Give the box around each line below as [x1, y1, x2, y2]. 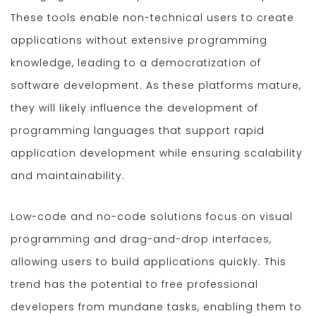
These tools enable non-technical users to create [11, 11, 294, 25]
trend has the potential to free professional [11, 277, 258, 292]
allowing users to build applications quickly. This [11, 255, 286, 269]
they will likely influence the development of [11, 101, 258, 116]
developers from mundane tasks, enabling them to [11, 300, 302, 315]
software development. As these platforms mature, [11, 78, 301, 93]
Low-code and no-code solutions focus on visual [11, 209, 293, 224]
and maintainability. [11, 169, 125, 183]
